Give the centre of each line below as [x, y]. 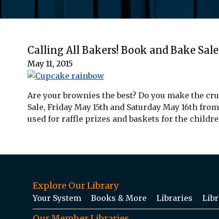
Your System [57, 198]
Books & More [119, 198]
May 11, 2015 [50, 63]
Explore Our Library [76, 186]
